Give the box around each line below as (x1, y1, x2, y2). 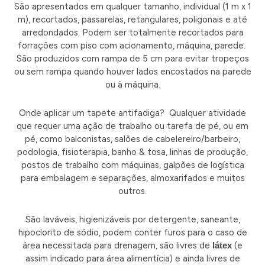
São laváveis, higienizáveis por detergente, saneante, (25, 214, 240, 225)
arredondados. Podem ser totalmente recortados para (21, 27, 244, 38)
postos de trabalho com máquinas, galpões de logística (21, 159, 244, 170)
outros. (118, 185, 147, 196)
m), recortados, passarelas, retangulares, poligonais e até (18, 14, 247, 25)
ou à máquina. (105, 79, 160, 90)
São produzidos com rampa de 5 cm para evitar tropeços (16, 53, 249, 64)
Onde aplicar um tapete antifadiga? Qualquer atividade (19, 107, 246, 118)
